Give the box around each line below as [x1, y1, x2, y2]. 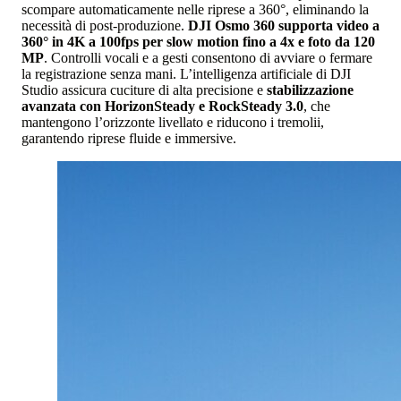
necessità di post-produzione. [21, 17, 188, 33]
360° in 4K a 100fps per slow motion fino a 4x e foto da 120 [21, 33, 375, 49]
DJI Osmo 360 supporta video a [188, 17, 380, 33]
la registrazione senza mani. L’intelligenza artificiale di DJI [21, 65, 351, 81]
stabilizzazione [267, 81, 354, 98]
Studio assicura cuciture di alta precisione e [21, 81, 267, 98]
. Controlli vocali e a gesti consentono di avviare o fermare [44, 49, 372, 65]
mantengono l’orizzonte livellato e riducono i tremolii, [21, 114, 324, 130]
